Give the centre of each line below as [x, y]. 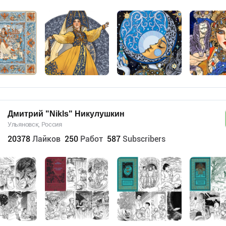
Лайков [46, 139]
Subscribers [144, 139]
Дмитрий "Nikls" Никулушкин [66, 114]
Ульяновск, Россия [35, 124]
